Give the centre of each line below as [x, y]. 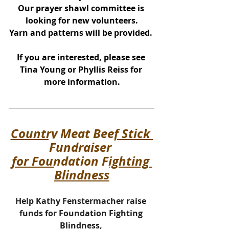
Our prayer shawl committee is [82, 8]
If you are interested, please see [82, 57]
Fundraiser [82, 147]
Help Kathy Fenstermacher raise [82, 201]
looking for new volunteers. [82, 20]
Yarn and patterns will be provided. [82, 32]
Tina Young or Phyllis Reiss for [82, 69]
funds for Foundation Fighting [82, 213]
